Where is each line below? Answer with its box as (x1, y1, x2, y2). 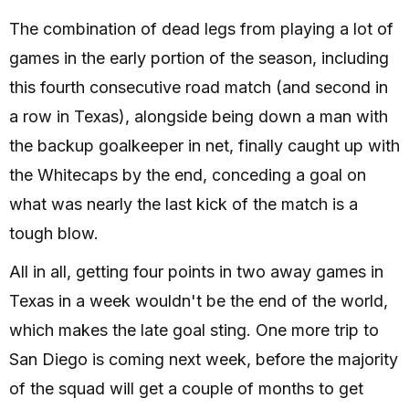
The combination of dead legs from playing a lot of (9, 19, 393, 39)
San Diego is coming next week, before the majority (9, 350, 398, 370)
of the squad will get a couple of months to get (9, 379, 363, 399)
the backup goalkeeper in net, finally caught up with (9, 136, 400, 156)
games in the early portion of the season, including (9, 48, 389, 68)
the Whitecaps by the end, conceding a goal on (9, 165, 366, 185)
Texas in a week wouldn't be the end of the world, (9, 291, 388, 311)
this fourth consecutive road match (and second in (9, 78, 388, 98)
